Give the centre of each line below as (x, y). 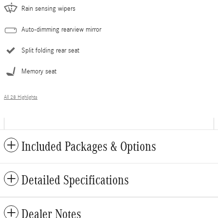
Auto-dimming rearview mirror (61, 30)
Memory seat (39, 72)
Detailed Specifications (75, 180)
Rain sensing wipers (48, 9)
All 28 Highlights (21, 97)
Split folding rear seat (50, 51)
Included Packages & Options (89, 146)
